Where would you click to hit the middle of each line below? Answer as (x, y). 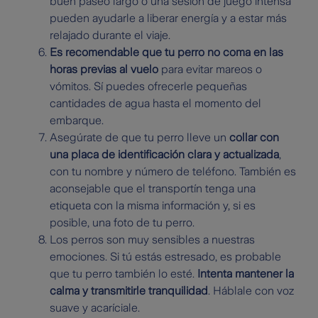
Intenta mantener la (246, 274)
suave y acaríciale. (95, 308)
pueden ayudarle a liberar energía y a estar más (168, 18)
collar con (254, 138)
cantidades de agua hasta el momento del (155, 104)
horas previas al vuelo (104, 70)
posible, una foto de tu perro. (122, 223)
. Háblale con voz (251, 291)
